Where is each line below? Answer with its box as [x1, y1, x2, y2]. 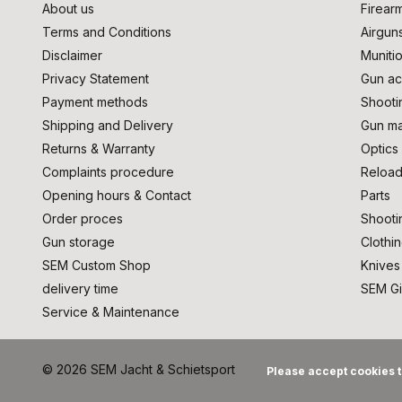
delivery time [42, 280, 118, 296]
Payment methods [42, 93, 148, 109]
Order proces [42, 210, 123, 226]
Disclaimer [42, 47, 102, 63]
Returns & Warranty [42, 140, 155, 156]
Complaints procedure [42, 163, 174, 179]
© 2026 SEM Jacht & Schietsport [42, 362, 235, 378]
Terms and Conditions [42, 23, 171, 39]
